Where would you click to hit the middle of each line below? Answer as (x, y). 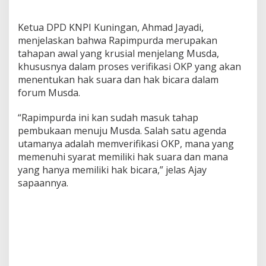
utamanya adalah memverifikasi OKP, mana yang (126, 143)
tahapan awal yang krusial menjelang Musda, (118, 53)
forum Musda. (49, 92)
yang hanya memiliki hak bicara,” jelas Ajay (112, 170)
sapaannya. (43, 183)
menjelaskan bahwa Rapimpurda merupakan (118, 40)
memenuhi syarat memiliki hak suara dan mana (123, 156)
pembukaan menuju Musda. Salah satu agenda (122, 130)
